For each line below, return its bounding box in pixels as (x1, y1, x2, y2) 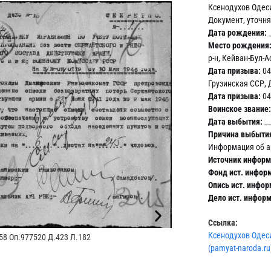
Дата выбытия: (208, 116, 263, 126)
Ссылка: (208, 217, 238, 227)
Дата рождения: (208, 27, 267, 38)
